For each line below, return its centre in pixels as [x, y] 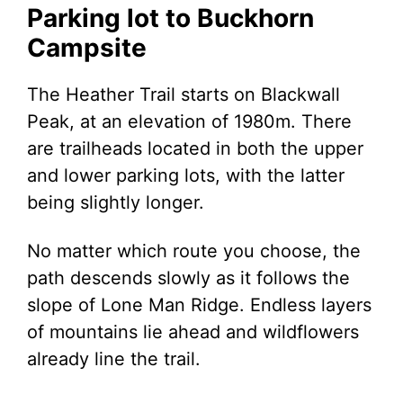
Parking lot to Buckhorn [170, 18]
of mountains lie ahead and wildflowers [193, 332]
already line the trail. [114, 359]
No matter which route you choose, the [194, 251]
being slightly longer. [116, 202]
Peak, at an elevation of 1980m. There [189, 121]
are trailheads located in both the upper [195, 148]
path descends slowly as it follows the [188, 278]
